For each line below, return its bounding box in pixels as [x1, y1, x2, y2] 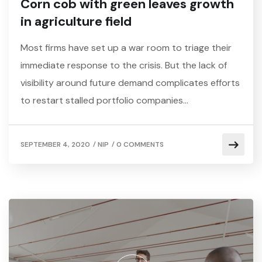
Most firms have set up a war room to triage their [20, 42, 232, 54]
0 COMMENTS [116, 140, 164, 150]
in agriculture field [20, 13, 132, 30]
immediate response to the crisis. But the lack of [20, 59, 227, 72]
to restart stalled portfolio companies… [20, 94, 188, 107]
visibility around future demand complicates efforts [20, 77, 240, 89]
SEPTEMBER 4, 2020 [20, 140, 90, 150]
